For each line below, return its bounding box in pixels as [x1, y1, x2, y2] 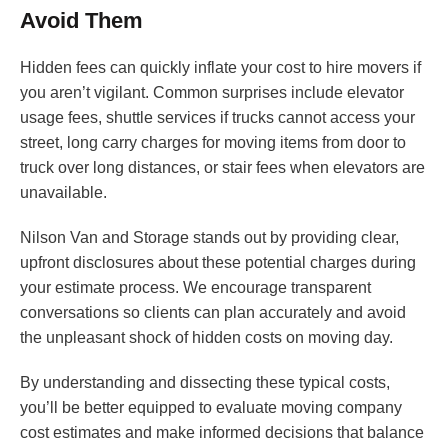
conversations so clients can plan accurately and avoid [20, 304, 406, 322]
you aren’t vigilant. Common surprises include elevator [20, 84, 404, 102]
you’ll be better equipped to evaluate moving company [20, 399, 402, 417]
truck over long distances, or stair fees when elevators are [20, 159, 425, 177]
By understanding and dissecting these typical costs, [20, 374, 390, 392]
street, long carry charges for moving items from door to [20, 134, 406, 152]
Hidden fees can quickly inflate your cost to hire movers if [20, 59, 421, 77]
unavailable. [20, 184, 107, 202]
